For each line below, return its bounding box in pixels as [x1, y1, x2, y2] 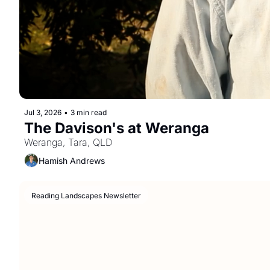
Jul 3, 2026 [24, 108, 61, 117]
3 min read [71, 108, 107, 117]
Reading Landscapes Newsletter [31, 191, 141, 200]
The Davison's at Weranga [24, 119, 209, 137]
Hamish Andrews [39, 155, 105, 166]
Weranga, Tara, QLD [24, 136, 112, 148]
